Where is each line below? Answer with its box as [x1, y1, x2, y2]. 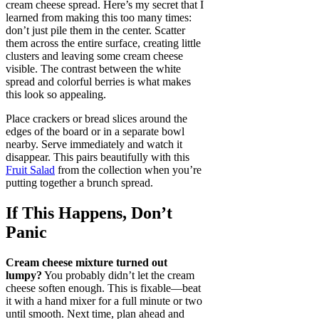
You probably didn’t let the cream [42, 269, 194, 282]
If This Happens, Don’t [6, 204, 172, 223]
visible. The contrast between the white [6, 63, 181, 75]
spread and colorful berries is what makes [6, 75, 191, 88]
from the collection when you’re [55, 164, 202, 177]
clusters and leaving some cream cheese [6, 50, 183, 63]
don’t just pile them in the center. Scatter [6, 24, 185, 37]
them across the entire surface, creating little [6, 37, 201, 50]
